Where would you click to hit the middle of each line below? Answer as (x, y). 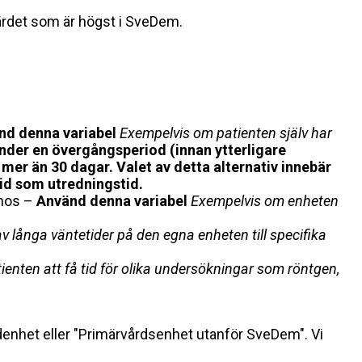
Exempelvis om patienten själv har (226, 133)
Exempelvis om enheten (265, 201)
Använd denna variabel (112, 201)
